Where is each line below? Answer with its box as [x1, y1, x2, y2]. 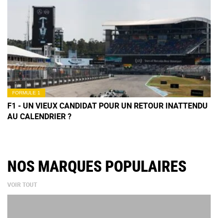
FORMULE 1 [12, 90, 40, 95]
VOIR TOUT [7, 180, 37, 188]
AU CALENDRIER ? [7, 110, 72, 122]
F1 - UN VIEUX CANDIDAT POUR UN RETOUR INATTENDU [7, 100, 208, 111]
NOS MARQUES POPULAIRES [7, 157, 186, 176]
